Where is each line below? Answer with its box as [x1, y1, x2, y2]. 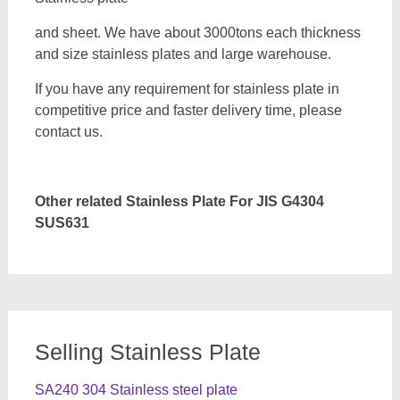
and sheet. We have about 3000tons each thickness [34, 25, 361, 40]
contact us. [34, 124, 103, 139]
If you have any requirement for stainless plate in [34, 81, 339, 96]
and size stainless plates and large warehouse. [34, 46, 331, 62]
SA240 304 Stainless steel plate [34, 382, 237, 397]
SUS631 [34, 215, 389, 230]
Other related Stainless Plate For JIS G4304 [34, 194, 324, 209]
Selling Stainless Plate [34, 339, 261, 364]
